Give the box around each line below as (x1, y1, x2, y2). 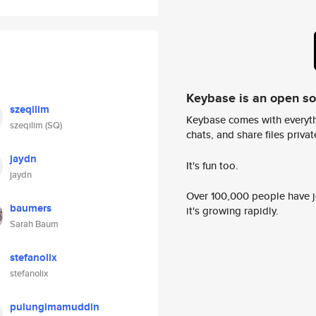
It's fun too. (186, 157, 238, 173)
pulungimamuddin (10, 299, 99, 315)
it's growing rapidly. (186, 203, 279, 219)
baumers (10, 200, 51, 216)
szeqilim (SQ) (10, 119, 62, 132)
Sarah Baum (10, 217, 59, 231)
